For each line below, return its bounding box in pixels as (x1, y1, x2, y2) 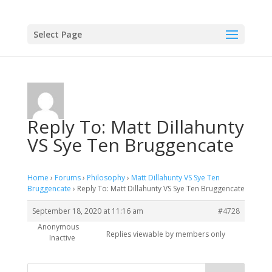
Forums (54, 172, 81, 183)
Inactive (49, 233, 75, 243)
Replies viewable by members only (106, 229, 225, 239)
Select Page (33, 29, 82, 40)
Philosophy (86, 172, 125, 183)
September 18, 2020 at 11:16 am (32, 206, 143, 216)
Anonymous (38, 222, 80, 232)
